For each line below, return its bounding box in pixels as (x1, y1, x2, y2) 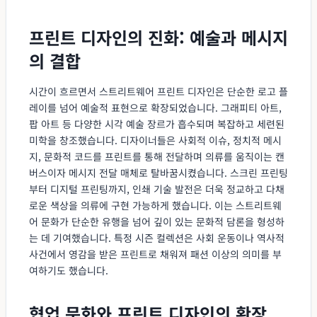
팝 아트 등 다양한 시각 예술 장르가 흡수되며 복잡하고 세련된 (29, 116, 284, 131)
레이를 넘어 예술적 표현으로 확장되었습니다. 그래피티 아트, (29, 100, 282, 115)
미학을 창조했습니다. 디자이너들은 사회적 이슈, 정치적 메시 (29, 132, 282, 147)
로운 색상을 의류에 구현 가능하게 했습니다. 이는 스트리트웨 (29, 197, 282, 212)
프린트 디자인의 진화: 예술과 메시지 (29, 24, 288, 50)
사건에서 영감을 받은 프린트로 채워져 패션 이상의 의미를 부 (29, 246, 282, 261)
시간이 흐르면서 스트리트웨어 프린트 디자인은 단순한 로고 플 (29, 83, 288, 98)
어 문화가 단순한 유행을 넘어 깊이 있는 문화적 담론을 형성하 (29, 214, 284, 229)
